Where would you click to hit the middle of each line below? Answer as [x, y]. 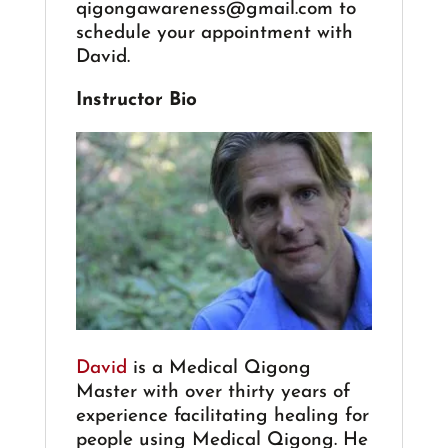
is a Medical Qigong [218, 368]
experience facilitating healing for [222, 416]
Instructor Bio [136, 100]
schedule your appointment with [214, 33]
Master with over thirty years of [212, 392]
